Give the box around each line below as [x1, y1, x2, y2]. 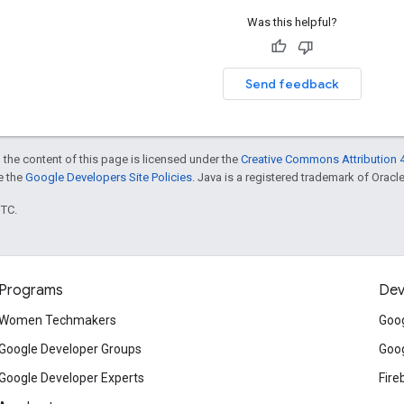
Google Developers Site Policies [25, 170, 192, 184]
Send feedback [244, 75, 339, 92]
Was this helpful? [246, 14, 337, 29]
